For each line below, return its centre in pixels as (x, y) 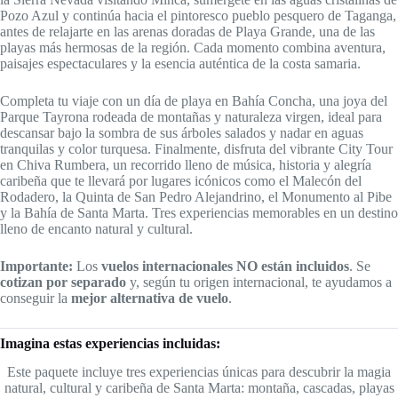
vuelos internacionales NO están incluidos (225, 266)
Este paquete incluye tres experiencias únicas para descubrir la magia (199, 372)
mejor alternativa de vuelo (150, 298)
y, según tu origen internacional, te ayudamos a (259, 282)
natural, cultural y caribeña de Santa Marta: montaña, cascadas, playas (199, 388)
